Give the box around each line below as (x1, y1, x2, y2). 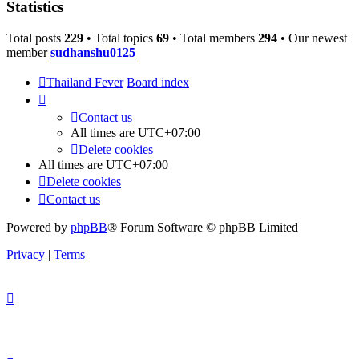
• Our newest (277, 30, 347, 45)
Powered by (6, 220, 71, 234)
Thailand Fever (46, 75, 123, 89)
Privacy (6, 247, 45, 261)
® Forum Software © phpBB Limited (107, 220, 298, 234)
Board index (127, 75, 189, 89)
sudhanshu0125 (50, 45, 135, 59)
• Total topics (83, 30, 156, 45)
